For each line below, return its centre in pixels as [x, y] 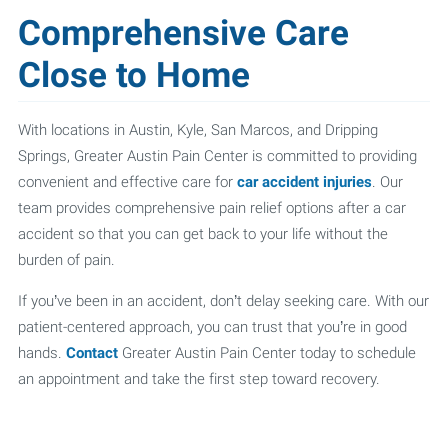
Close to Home [133, 75]
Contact [91, 353]
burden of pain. [66, 260]
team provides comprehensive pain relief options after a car [211, 208]
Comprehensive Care [183, 33]
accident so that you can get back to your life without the [202, 234]
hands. [41, 353]
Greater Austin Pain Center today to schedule [266, 353]
